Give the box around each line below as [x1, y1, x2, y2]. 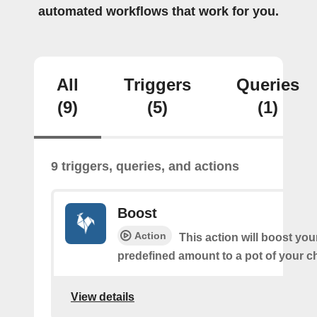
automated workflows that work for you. [38, 4, 279, 18]
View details [71, 290, 134, 303]
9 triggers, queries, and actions [51, 159, 239, 173]
